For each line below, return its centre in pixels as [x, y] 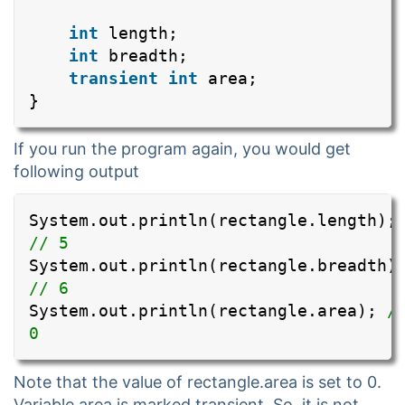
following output [76, 172]
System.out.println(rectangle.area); [208, 311]
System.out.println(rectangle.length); [213, 221]
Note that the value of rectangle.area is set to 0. [198, 382]
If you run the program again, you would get [182, 149]
